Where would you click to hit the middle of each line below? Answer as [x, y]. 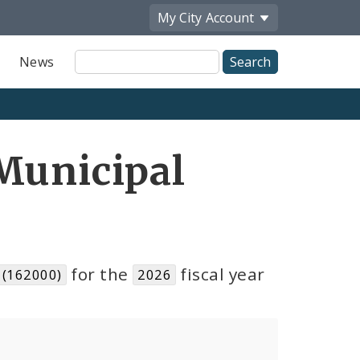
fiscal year [221, 274]
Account [230, 17]
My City [180, 17]
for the [100, 274]
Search [96, 75]
